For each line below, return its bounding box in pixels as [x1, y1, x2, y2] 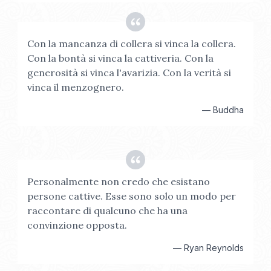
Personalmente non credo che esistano [27, 175, 211, 188]
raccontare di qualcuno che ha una [27, 204, 188, 217]
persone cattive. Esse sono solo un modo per [27, 190, 237, 202]
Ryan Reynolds [183, 243, 244, 253]
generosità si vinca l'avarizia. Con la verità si [27, 67, 232, 79]
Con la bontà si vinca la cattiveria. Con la [27, 52, 214, 64]
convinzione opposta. [27, 219, 128, 231]
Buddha [212, 105, 244, 115]
